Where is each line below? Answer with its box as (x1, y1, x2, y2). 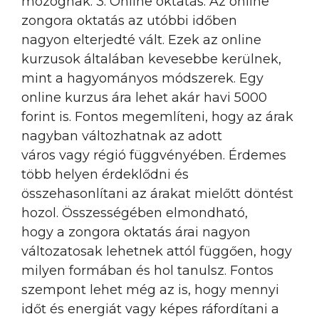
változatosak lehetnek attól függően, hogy (21, 243, 292, 259)
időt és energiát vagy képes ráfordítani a (21, 300, 279, 317)
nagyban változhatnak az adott (21, 127, 222, 144)
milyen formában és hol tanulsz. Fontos (21, 262, 273, 278)
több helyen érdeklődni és (21, 166, 189, 182)
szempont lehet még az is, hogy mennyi (21, 281, 279, 298)
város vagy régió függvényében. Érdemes (21, 147, 286, 163)
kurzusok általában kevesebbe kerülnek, (21, 51, 281, 67)
